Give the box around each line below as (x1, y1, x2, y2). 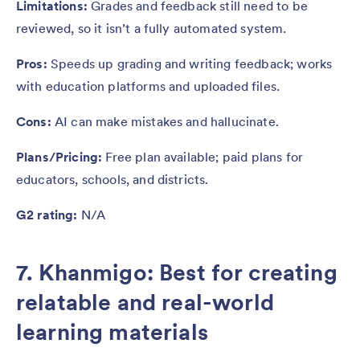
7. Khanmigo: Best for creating (16, 258, 337, 288)
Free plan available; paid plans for (105, 149, 304, 166)
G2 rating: (16, 207, 81, 223)
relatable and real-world (16, 288, 274, 317)
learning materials (16, 317, 208, 347)
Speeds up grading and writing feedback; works (50, 55, 333, 72)
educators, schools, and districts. (16, 171, 212, 188)
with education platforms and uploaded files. (16, 78, 284, 95)
